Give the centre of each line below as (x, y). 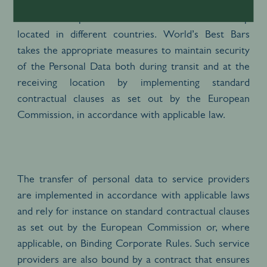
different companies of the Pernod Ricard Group (133, 18)
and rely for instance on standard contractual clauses (133, 211)
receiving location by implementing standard (133, 82)
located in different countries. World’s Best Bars (133, 34)
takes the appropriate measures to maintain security (133, 50)
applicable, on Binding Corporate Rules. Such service (133, 243)
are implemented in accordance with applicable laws (133, 195)
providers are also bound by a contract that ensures (133, 259)
